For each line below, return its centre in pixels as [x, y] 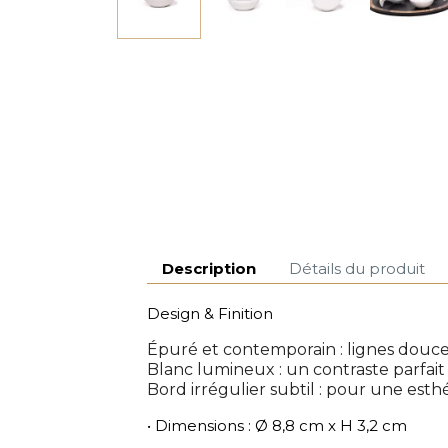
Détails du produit [357, 268]
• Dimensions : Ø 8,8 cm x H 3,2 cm [277, 426]
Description [209, 268]
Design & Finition [210, 314]
